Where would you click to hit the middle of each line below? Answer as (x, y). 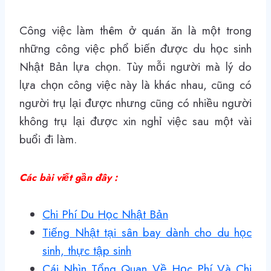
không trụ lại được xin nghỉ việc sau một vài (135, 121)
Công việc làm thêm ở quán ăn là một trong (135, 30)
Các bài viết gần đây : (70, 177)
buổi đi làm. (48, 139)
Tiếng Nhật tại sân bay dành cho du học (147, 232)
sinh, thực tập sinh (87, 250)
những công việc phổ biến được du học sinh (135, 48)
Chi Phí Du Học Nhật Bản (105, 214)
